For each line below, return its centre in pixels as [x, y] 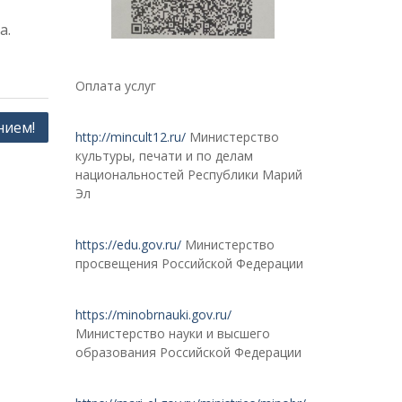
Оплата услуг [115, 86]
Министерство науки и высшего [172, 334]
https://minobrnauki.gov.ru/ [153, 315]
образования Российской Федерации [188, 353]
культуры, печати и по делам [164, 156]
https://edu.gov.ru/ [128, 245]
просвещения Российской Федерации [189, 264]
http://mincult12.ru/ [130, 137]
